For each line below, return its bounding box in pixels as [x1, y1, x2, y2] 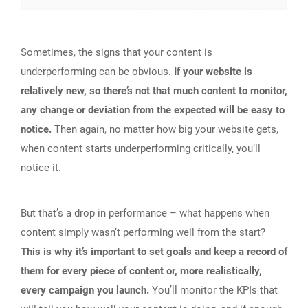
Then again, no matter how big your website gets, [52, 122, 278, 135]
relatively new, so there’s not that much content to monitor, [21, 84, 287, 97]
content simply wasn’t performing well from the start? [21, 225, 265, 239]
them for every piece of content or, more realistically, [21, 264, 262, 277]
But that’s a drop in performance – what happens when [21, 206, 269, 219]
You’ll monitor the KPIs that [149, 283, 278, 296]
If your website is [174, 65, 252, 78]
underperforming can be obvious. [21, 65, 174, 78]
